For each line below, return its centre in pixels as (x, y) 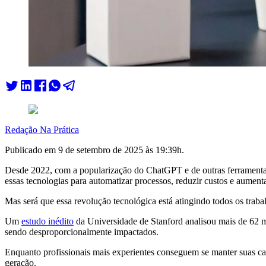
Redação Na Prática (42, 130)
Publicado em (31, 150)
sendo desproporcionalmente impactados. (82, 232)
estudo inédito (47, 221)
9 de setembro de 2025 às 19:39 (118, 150)
